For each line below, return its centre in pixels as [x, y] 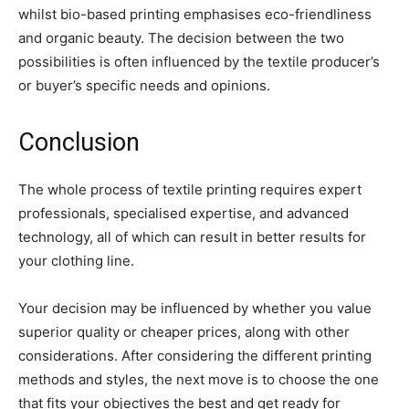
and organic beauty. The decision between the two [181, 38]
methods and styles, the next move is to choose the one [199, 380]
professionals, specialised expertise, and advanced [184, 214]
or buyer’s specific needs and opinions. [144, 86]
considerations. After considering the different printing [195, 356]
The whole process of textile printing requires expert [190, 190]
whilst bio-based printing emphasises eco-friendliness [195, 15]
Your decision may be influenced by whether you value [195, 309]
